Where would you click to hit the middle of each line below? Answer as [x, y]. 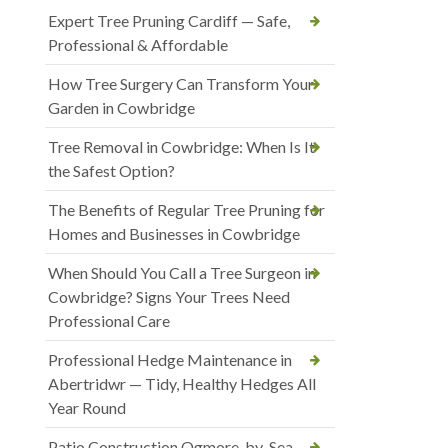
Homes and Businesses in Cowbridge [174, 233]
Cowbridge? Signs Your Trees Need [169, 296]
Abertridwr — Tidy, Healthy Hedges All [182, 383]
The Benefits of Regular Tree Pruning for [186, 209]
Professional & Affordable [138, 44]
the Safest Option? [111, 170]
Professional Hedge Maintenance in [170, 359]
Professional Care [109, 320]
